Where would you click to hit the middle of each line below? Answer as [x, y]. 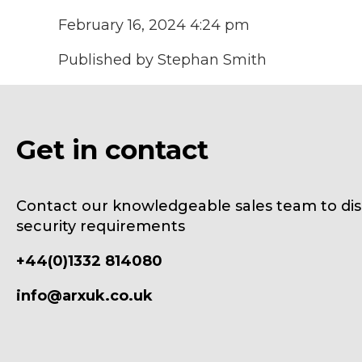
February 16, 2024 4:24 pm [154, 25]
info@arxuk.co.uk [84, 295]
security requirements [101, 226]
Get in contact [112, 149]
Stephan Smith [212, 59]
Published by [108, 59]
